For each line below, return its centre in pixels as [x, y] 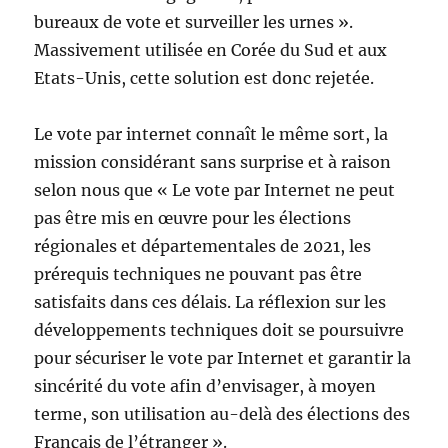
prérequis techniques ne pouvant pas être [198, 274]
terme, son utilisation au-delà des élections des [222, 414]
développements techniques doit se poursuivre [219, 330]
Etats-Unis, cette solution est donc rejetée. [204, 78]
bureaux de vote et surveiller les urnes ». [194, 22]
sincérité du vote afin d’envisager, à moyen [205, 386]
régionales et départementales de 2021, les [203, 246]
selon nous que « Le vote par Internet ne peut [215, 190]
